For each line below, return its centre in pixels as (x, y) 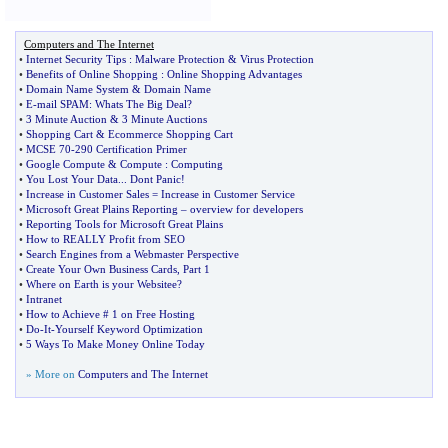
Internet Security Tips (76, 59)
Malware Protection (180, 59)
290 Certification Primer (131, 149)
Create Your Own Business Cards (101, 269)
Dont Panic (155, 179)
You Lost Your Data (72, 179)
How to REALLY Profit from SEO (105, 239)
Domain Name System (77, 89)
